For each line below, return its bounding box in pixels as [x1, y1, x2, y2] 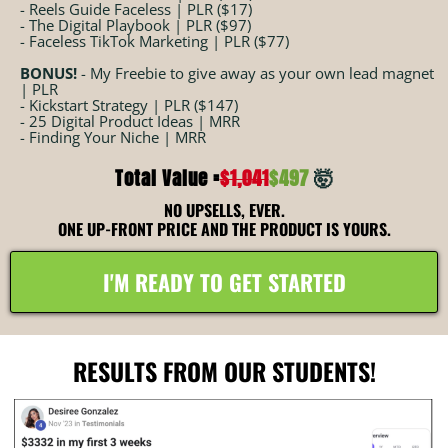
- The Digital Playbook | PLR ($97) [20, 15, 251, 36]
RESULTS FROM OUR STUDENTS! [72, 353, 376, 390]
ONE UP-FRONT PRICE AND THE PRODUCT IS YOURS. [57, 217, 391, 242]
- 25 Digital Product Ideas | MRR [20, 111, 240, 132]
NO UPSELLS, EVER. [163, 198, 285, 223]
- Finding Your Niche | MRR [20, 127, 206, 148]
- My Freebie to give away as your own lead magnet [81, 63, 434, 84]
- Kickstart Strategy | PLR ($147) [20, 95, 238, 116]
